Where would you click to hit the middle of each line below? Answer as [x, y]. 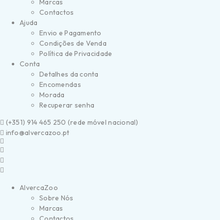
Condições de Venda [73, 43]
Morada [52, 95]
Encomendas [60, 84]
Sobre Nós [56, 198]
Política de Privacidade [76, 54]
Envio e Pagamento [70, 33]
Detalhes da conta [69, 74]
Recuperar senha [67, 105]
